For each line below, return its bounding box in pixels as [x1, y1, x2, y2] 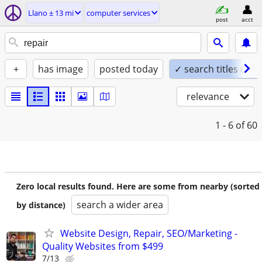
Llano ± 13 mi [28, 8, 74, 18]
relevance [187, 90, 229, 103]
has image [38, 63, 83, 75]
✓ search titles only [174, 63, 259, 75]
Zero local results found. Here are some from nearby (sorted [16, 181, 260, 192]
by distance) [16, 199, 65, 211]
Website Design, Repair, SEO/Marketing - [60, 227, 237, 240]
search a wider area [77, 198, 163, 211]
